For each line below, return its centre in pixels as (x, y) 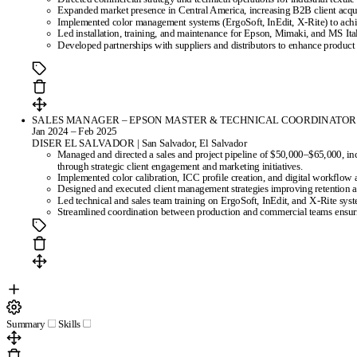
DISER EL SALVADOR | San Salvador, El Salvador (139, 143)
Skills (69, 324)
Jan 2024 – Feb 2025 (75, 131)
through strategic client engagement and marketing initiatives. (180, 166)
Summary (26, 324)
